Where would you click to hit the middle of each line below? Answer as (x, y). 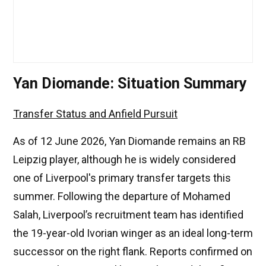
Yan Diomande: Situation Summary (130, 84)
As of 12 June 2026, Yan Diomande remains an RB (129, 141)
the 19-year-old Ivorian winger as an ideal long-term (133, 233)
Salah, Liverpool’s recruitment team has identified (128, 215)
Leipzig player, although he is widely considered (124, 160)
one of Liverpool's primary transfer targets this (122, 178)
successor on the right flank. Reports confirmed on (133, 252)
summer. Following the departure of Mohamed (122, 197)
